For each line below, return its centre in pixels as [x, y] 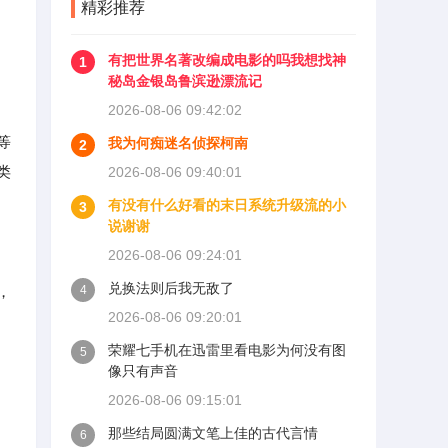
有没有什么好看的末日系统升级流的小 [227, 205]
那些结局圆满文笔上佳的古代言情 [213, 433]
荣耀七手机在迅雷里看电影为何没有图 [227, 350]
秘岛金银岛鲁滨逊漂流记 [185, 81]
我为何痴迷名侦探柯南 [178, 143]
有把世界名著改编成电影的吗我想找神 [227, 60]
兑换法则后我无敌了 [171, 288]
